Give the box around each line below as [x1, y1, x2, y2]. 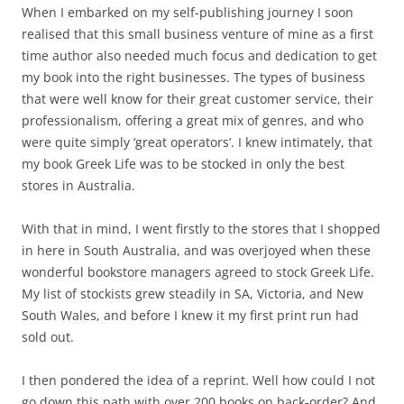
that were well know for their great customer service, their [22, 90, 373, 107]
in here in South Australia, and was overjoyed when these [22, 242, 371, 259]
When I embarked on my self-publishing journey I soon [22, 4, 353, 21]
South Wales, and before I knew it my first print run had [22, 307, 359, 324]
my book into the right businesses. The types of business [22, 69, 365, 86]
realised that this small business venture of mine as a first [22, 25, 373, 42]
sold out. [22, 328, 74, 345]
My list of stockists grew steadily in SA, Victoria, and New [22, 285, 363, 302]
